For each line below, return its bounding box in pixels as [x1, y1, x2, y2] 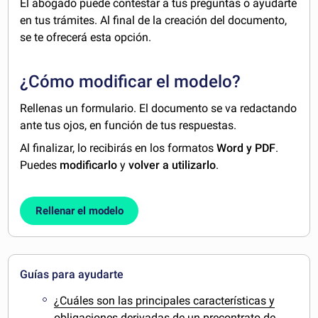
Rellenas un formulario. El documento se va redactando [20, 102, 297, 116]
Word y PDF [216, 141, 276, 155]
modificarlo [60, 158, 118, 172]
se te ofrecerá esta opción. [20, 31, 152, 45]
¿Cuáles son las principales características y [54, 293, 275, 307]
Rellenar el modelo [35, 204, 124, 217]
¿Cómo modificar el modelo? [20, 72, 241, 92]
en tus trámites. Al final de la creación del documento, [20, 13, 287, 28]
